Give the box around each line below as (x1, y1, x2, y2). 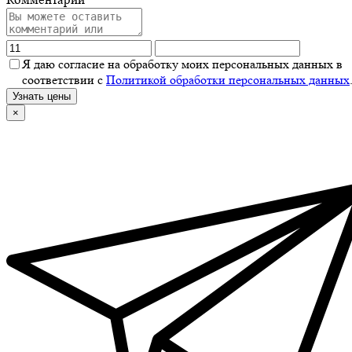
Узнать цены (13, 90, 71, 102)
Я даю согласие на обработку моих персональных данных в (22, 56, 343, 71)
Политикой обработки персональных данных (106, 71, 350, 87)
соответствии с (22, 71, 106, 87)
